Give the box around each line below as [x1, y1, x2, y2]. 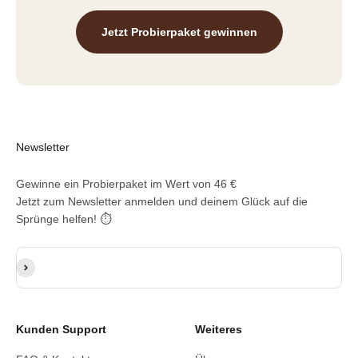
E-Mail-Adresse [15, 249, 93, 261]
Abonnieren [15, 260, 74, 272]
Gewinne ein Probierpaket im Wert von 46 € [16, 177, 237, 190]
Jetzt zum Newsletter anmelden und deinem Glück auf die [16, 195, 308, 208]
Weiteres [195, 323, 242, 336]
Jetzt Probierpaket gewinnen [101, 26, 257, 38]
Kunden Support [16, 323, 106, 336]
